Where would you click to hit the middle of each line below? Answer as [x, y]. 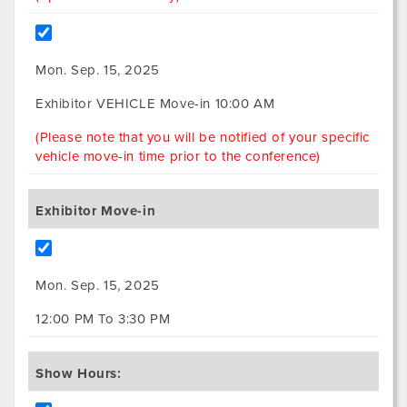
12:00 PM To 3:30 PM [103, 319]
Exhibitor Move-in [96, 211]
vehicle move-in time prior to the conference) [179, 157]
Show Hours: [79, 374]
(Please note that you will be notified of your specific [203, 138]
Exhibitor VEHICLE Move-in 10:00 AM [155, 104]
